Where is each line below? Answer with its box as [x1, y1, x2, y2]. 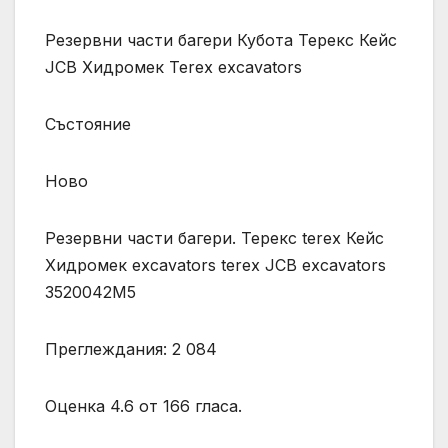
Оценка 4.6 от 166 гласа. [45, 395, 242, 416]
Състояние [45, 113, 131, 134]
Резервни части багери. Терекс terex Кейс [45, 227, 384, 248]
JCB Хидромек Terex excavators [45, 56, 302, 77]
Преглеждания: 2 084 [45, 338, 217, 359]
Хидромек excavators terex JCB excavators [45, 254, 386, 275]
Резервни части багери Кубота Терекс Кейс [45, 29, 397, 50]
